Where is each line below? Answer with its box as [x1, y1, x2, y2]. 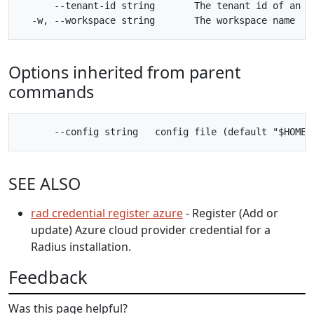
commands [8, 80, 94, 103]
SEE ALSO [8, 172, 81, 195]
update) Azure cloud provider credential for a [31, 221, 271, 238]
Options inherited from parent [8, 60, 240, 83]
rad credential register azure [31, 205, 183, 221]
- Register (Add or [183, 205, 278, 221]
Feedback [8, 264, 87, 289]
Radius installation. [31, 238, 131, 254]
